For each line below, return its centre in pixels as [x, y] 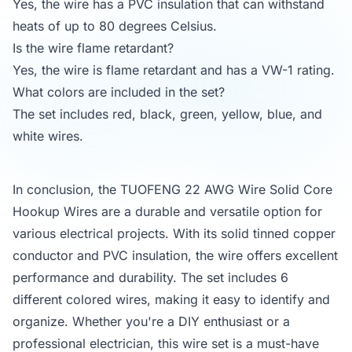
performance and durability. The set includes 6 [150, 278]
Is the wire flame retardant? [93, 48]
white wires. [48, 136]
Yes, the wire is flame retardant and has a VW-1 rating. [174, 70]
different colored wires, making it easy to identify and [171, 300]
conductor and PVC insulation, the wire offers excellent [175, 256]
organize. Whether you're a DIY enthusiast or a [151, 322]
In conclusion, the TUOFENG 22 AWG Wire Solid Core [172, 190]
